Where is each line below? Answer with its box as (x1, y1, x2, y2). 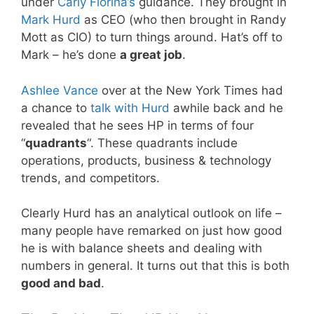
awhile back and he (170, 100, 283, 115)
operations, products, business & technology (21, 153, 271, 168)
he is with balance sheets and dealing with (21, 241, 262, 256)
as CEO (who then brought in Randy (81, 13, 286, 27)
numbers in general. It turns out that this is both (21, 259, 289, 273)
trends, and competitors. (21, 170, 160, 185)
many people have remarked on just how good (21, 224, 282, 238)
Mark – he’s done (21, 48, 120, 62)
